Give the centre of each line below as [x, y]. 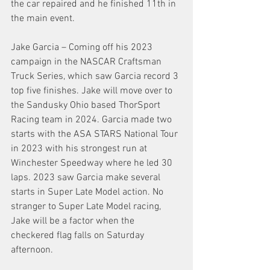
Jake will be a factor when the [74, 221]
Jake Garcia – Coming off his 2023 [83, 48]
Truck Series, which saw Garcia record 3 [96, 77]
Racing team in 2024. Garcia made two [93, 120]
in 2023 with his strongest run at [80, 149]
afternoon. [33, 250]
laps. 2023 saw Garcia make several [87, 178]
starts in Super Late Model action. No [88, 193]
